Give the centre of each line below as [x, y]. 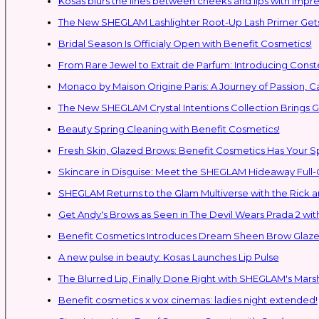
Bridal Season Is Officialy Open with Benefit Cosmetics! [185, 43]
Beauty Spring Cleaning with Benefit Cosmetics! [169, 129]
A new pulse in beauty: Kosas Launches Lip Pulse [168, 257]
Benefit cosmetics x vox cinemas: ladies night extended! [188, 299]
